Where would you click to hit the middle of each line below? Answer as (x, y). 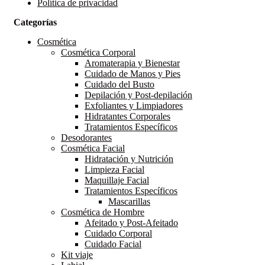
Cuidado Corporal (118, 233)
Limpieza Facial (114, 169)
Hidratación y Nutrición (129, 159)
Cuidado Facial (113, 244)
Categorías (35, 22)
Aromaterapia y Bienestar (132, 63)
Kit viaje (77, 254)
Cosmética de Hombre (103, 212)
